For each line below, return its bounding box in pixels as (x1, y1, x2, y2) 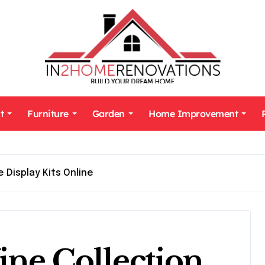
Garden (92, 107, 125, 119)
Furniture (27, 107, 69, 119)
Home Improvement (148, 107, 238, 119)
